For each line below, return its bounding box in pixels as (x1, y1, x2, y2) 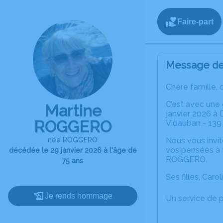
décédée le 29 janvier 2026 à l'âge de (8, 146, 137, 154)
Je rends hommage (45, 192, 112, 200)
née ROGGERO (48, 136, 98, 144)
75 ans (62, 157, 83, 165)
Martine (44, 102, 102, 120)
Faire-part (177, 17, 214, 26)
